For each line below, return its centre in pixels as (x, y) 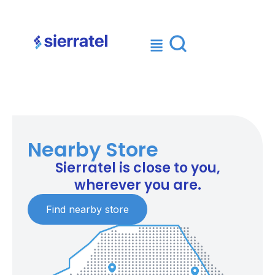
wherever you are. (137, 185)
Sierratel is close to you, (137, 168)
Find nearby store (87, 209)
